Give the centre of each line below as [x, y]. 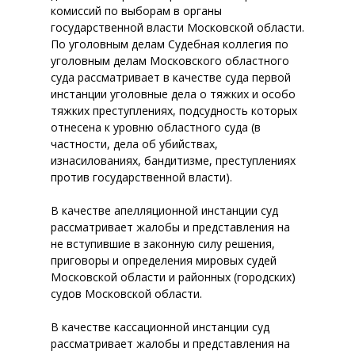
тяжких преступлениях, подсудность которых [174, 111]
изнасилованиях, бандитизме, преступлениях [173, 160]
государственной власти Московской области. [177, 27]
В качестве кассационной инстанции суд [160, 327]
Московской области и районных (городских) [173, 277]
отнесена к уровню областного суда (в [156, 127]
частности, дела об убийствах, [134, 144]
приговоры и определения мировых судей [164, 260]
